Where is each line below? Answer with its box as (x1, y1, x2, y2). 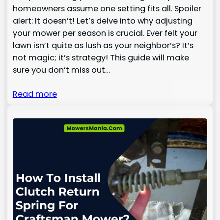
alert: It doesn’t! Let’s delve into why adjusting (12, 15, 192, 27)
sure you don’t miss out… (12, 64, 110, 76)
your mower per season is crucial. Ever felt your (12, 27, 197, 39)
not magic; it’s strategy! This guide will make (12, 52, 189, 63)
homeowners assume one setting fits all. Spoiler (12, 2, 201, 14)
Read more (12, 88, 57, 100)
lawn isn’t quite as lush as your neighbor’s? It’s (12, 39, 193, 51)
